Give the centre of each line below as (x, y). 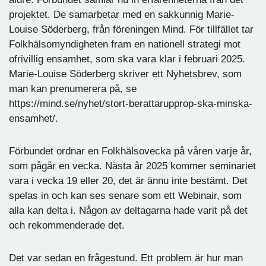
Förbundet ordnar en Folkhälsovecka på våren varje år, (130, 151)
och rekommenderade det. (67, 225)
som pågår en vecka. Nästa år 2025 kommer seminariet (132, 166)
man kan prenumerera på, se (74, 88)
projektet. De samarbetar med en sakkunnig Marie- (122, 14)
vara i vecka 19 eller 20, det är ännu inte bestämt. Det (128, 180)
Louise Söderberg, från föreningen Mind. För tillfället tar (131, 29)
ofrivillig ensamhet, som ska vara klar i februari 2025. (127, 59)
